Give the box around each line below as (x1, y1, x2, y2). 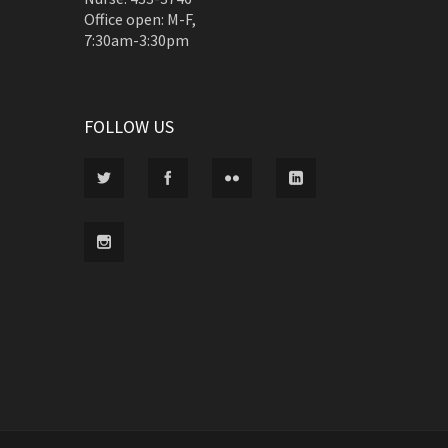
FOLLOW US (84, 115, 174, 138)
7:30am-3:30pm (84, 30, 189, 50)
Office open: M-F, (84, 9, 196, 29)
